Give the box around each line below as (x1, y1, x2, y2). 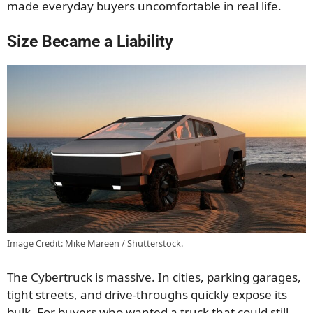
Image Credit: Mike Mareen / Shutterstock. (7, 237, 183, 250)
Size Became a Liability (7, 32, 173, 52)
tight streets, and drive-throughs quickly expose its (7, 286, 287, 303)
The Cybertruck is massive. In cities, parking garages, (7, 268, 301, 285)
